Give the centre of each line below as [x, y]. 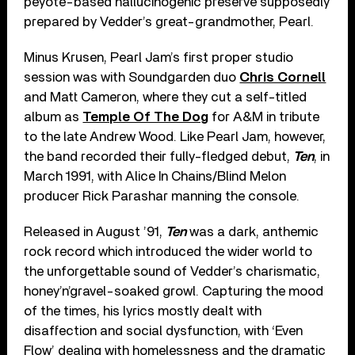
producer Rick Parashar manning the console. [162, 196]
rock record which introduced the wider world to [168, 251]
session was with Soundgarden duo [132, 77]
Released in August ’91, [95, 231]
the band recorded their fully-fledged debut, [159, 156]
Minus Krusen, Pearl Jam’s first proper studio [159, 57]
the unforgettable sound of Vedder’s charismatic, [172, 271]
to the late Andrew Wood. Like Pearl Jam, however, [175, 136]
